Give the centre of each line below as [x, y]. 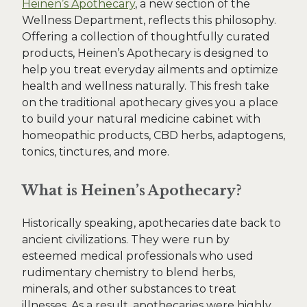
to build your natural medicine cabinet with [141, 119]
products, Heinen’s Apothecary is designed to [145, 53]
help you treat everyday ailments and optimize [150, 70]
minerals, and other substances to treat [129, 289]
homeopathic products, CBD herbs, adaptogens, [153, 135]
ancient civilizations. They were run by [126, 240]
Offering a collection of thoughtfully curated [146, 37]
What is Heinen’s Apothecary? [132, 191]
